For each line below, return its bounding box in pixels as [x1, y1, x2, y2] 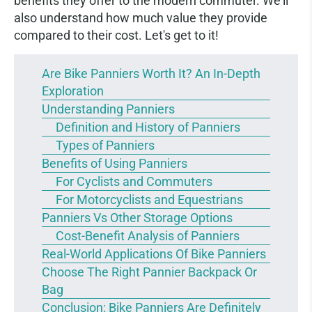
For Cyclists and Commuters [56, 174, 212, 189]
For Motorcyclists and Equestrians [56, 192, 243, 207]
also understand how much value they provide [14, 10, 267, 25]
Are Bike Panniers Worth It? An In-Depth [42, 66, 260, 81]
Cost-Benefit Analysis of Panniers [56, 228, 240, 243]
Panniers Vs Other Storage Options [42, 210, 233, 225]
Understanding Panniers [42, 102, 175, 116]
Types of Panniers [56, 138, 155, 153]
